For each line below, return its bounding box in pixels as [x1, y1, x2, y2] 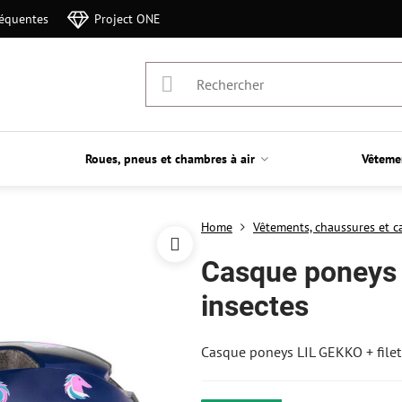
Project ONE [94, 10, 162, 27]
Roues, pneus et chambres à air [85, 151, 256, 167]
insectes [200, 289, 309, 323]
